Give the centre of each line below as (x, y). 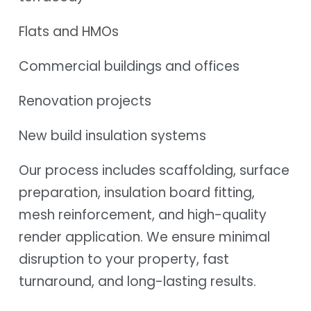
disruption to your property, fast (124, 259)
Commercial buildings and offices (129, 66)
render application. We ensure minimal (144, 237)
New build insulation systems (112, 135)
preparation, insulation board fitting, (137, 192)
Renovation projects (85, 101)
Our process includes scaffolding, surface (154, 170)
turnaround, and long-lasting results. (137, 281)
